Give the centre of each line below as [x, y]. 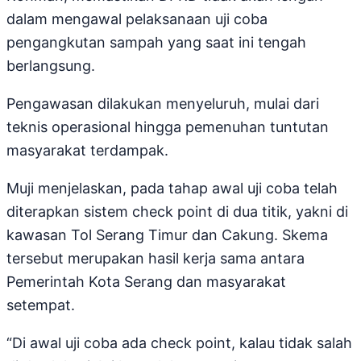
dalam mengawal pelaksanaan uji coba [137, 19]
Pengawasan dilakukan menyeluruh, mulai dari [163, 104]
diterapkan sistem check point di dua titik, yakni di [177, 212]
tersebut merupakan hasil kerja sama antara [156, 259]
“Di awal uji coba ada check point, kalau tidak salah [179, 343]
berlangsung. [51, 66]
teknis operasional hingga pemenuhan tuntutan [168, 127]
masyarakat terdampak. [87, 151]
